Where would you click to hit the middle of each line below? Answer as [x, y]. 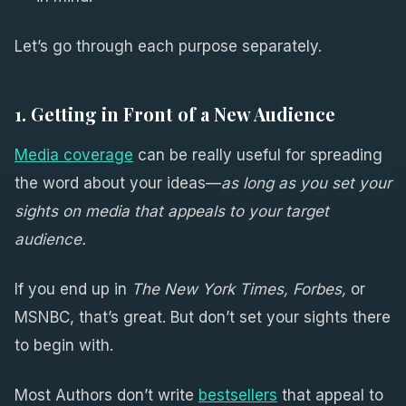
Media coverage [74, 155]
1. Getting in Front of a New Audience [175, 113]
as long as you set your [306, 183]
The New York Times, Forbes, [239, 289]
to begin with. [64, 345]
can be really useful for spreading [258, 155]
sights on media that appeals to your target [172, 211]
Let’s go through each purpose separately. [168, 46]
